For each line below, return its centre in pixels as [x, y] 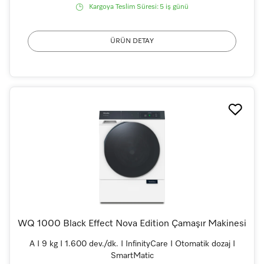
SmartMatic [132, 255]
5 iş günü [174, 7]
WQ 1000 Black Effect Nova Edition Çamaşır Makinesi [132, 224]
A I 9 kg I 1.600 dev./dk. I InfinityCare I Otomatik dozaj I [132, 244]
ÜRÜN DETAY [132, 41]
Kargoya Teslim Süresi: [123, 7]
